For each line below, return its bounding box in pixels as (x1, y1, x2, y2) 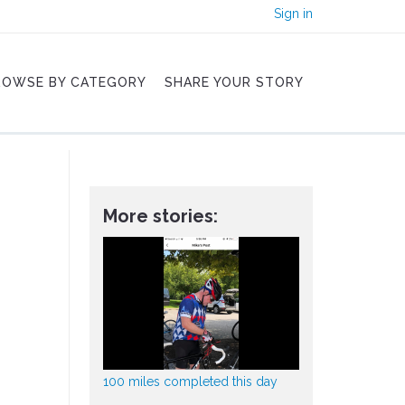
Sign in (274, 6, 313, 21)
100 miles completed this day (102, 374, 278, 389)
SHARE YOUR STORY (165, 75, 304, 89)
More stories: (102, 205, 218, 227)
